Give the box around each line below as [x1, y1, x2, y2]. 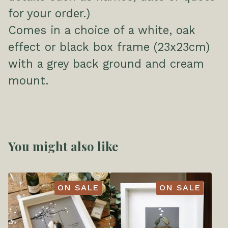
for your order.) [8, 7, 90, 20]
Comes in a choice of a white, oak [8, 23, 195, 37]
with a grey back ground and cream [8, 57, 204, 70]
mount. [8, 74, 48, 87]
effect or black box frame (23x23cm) [8, 40, 210, 53]
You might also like [8, 138, 118, 154]
